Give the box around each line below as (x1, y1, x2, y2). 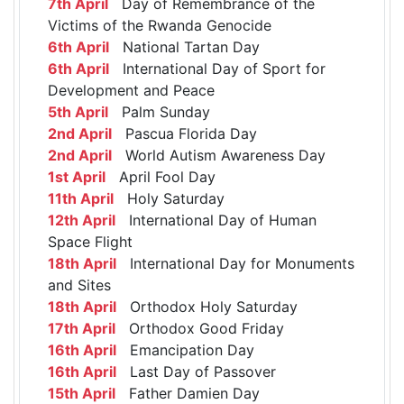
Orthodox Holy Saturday (116, 297, 298, 316)
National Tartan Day (109, 37, 260, 56)
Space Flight (48, 232, 133, 251)
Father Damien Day (115, 383, 260, 402)
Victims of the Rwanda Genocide (48, 15, 271, 34)
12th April (48, 210, 115, 229)
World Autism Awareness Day (112, 145, 326, 164)
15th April (48, 383, 115, 402)
